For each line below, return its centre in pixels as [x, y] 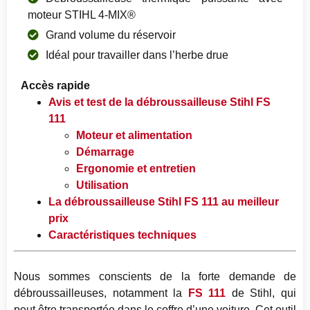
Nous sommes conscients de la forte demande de [155, 277]
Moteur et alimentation [134, 135]
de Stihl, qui [261, 293]
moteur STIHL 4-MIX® [82, 15]
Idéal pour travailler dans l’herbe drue [137, 55]
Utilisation [102, 185]
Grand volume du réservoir [111, 35]
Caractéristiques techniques [122, 235]
